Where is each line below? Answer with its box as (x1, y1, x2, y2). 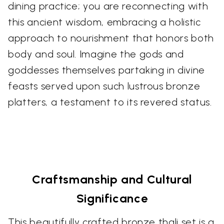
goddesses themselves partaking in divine (8, 64, 205, 76)
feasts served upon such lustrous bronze (8, 80, 200, 92)
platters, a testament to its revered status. (8, 96, 212, 108)
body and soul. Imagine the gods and (8, 48, 184, 60)
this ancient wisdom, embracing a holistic (8, 16, 201, 28)
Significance (76, 191, 148, 206)
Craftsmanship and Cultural (32, 172, 192, 187)
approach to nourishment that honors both (8, 32, 214, 44)
